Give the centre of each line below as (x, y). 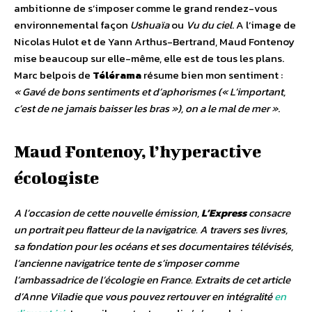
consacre (268, 213)
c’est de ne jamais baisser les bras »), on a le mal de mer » (146, 109)
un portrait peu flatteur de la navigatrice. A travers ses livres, (151, 230)
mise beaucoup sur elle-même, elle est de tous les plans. (149, 58)
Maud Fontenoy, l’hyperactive (138, 151)
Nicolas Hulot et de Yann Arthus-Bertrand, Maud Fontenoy (154, 42)
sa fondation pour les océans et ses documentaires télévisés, (154, 247)
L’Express (224, 213)
